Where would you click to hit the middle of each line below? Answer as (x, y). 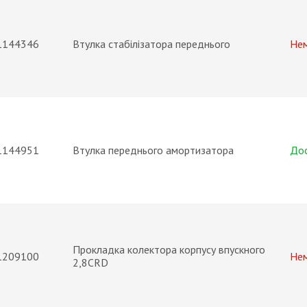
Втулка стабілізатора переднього (151, 44)
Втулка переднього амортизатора (153, 150)
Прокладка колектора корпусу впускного (169, 249)
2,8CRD (90, 262)
